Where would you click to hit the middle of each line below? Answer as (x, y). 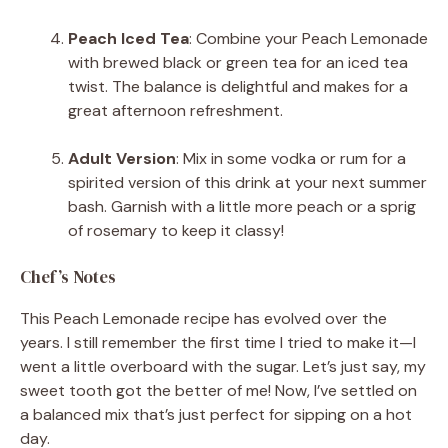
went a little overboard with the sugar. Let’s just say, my (223, 366)
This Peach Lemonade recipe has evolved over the (203, 318)
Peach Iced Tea (128, 38)
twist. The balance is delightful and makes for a (238, 86)
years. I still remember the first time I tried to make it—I (218, 342)
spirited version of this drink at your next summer (247, 182)
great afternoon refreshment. (175, 110)
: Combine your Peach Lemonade (308, 38)
